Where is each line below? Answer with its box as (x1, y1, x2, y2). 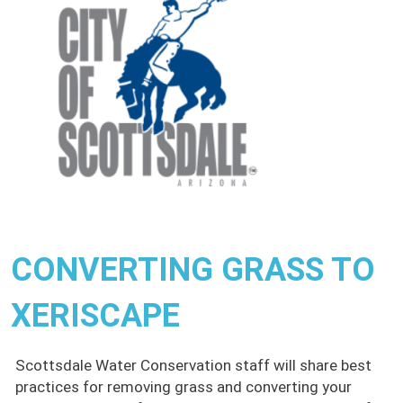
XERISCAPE (11, 297, 180, 336)
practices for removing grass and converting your (15, 378, 352, 397)
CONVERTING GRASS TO (11, 251, 375, 290)
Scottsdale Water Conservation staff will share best (15, 356, 372, 375)
